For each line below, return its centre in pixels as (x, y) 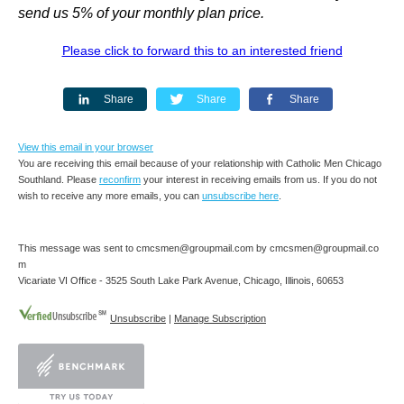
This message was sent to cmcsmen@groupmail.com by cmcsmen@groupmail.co (198, 248)
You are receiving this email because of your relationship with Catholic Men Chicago (200, 163)
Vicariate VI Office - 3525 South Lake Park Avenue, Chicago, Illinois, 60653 (181, 280)
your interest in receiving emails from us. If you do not (259, 179)
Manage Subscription (220, 318)
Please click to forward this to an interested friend (202, 50)
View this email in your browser (86, 147)
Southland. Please (59, 179)
